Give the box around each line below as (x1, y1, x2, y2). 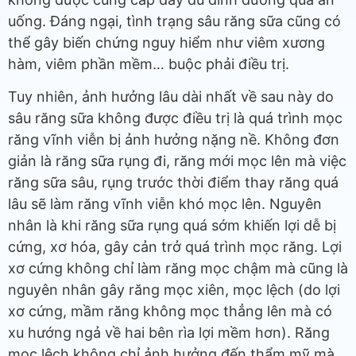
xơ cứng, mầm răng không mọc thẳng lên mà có (8, 303, 332, 320)
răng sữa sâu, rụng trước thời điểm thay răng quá (8, 174, 339, 192)
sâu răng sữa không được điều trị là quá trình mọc (8, 110, 342, 127)
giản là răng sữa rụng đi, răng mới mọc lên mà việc (8, 153, 346, 170)
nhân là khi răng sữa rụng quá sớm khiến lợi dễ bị (8, 217, 336, 234)
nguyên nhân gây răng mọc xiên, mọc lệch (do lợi (8, 281, 340, 299)
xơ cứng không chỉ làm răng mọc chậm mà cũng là (8, 260, 348, 277)
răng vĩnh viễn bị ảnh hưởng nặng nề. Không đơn (8, 131, 339, 149)
